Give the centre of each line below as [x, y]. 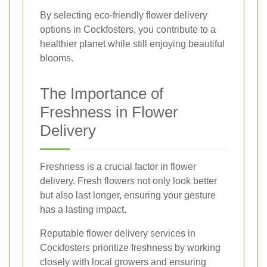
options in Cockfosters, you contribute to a [128, 30]
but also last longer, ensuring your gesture [128, 195]
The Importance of [102, 94]
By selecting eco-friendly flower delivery [124, 15]
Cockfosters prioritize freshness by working [130, 248]
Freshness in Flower [109, 112]
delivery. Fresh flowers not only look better [128, 181]
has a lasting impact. [83, 210]
